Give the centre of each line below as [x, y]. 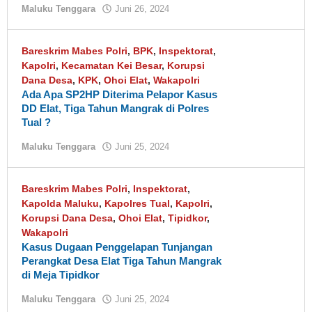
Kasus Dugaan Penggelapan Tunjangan [117, 247]
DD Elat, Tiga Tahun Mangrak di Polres [115, 108]
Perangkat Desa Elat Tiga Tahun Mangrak [122, 261]
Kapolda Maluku [60, 203]
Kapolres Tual [137, 203]
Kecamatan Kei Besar [111, 65]
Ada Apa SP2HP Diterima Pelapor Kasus [119, 94]
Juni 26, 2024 [142, 9]
